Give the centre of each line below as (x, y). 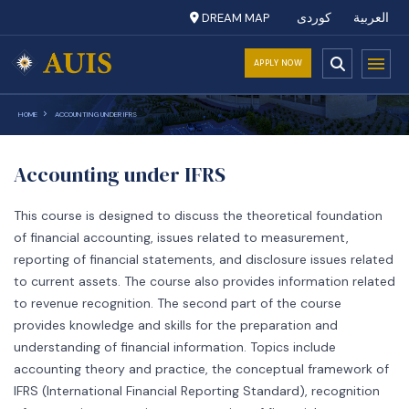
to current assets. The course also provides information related (204, 281)
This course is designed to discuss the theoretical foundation (198, 215)
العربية (371, 18)
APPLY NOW (278, 63)
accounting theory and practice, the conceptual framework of (201, 369)
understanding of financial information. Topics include (175, 347)
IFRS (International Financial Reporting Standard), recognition (197, 391)
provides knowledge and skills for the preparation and (176, 325)
